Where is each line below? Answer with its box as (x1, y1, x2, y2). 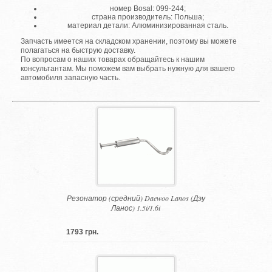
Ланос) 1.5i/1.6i (111, 202, 161, 212)
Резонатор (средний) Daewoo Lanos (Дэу (66, 192, 205, 203)
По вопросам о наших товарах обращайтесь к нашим (21, 55, 205, 64)
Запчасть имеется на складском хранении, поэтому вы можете (21, 37, 237, 46)
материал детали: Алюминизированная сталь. (67, 21, 229, 30)
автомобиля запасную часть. (21, 73, 121, 83)
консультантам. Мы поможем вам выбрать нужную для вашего (21, 64, 236, 73)
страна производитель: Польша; (92, 13, 205, 22)
